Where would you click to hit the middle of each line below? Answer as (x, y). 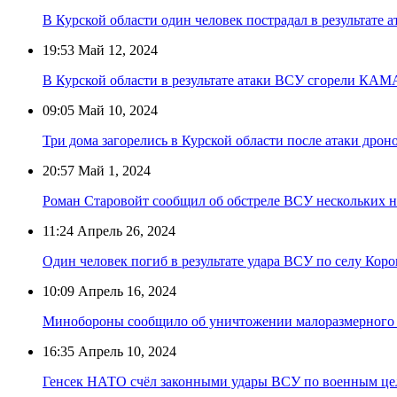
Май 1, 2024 (113, 170)
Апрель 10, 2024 (125, 351)
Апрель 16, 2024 (125, 291)
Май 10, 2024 (116, 110)
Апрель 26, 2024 (125, 230)
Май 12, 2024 (116, 50)
